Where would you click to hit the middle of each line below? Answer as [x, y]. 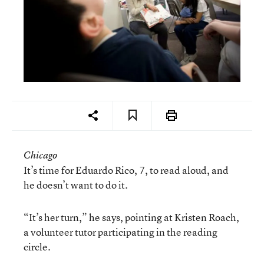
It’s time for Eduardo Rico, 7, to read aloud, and [126, 170]
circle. [37, 246]
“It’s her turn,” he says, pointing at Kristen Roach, [131, 217]
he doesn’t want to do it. [76, 184]
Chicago [40, 155]
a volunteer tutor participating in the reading [121, 232]
